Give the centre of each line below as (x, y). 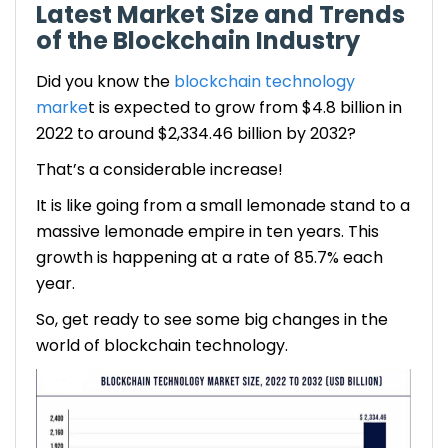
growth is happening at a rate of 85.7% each (209, 257)
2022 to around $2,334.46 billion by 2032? (198, 133)
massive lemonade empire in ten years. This (207, 231)
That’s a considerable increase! (161, 169)
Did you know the (103, 81)
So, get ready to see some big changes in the (212, 319)
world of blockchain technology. (162, 345)
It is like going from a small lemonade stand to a (223, 205)
